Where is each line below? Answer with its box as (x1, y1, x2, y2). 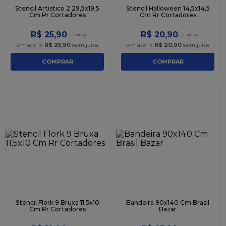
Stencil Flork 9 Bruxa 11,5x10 (15, 198, 99, 206)
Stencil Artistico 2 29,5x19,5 (15, 4, 99, 12)
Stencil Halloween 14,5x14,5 (126, 4, 210, 12)
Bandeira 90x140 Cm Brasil (126, 198, 209, 206)
